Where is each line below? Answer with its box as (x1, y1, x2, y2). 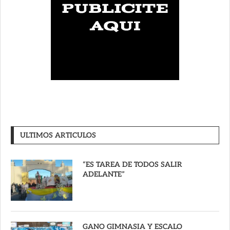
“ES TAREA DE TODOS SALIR (83, 160, 182, 169)
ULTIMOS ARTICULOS (20, 130, 96, 140)
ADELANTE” (83, 169, 125, 179)
